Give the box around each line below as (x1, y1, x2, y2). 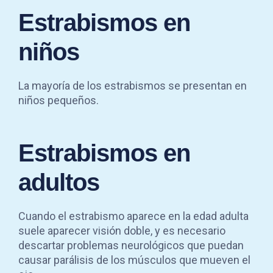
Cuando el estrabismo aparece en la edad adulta (18, 209, 249, 222)
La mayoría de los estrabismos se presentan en (18, 79, 247, 92)
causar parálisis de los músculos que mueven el (18, 253, 250, 266)
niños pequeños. (18, 93, 99, 107)
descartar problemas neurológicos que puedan (18, 238, 244, 252)
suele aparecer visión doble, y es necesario (18, 224, 225, 237)
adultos (18, 168, 99, 196)
